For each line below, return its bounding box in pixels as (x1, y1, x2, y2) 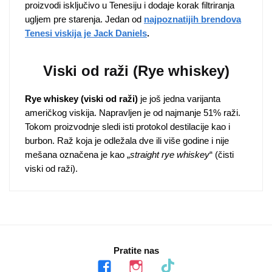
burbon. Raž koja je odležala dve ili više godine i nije (25, 135, 229, 146)
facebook (92, 256, 128, 267)
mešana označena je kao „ (25, 149, 130, 160)
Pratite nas (113, 245, 159, 256)
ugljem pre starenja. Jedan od (25, 14, 144, 25)
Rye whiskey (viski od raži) (25, 93, 138, 104)
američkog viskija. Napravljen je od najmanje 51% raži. (25, 107, 240, 118)
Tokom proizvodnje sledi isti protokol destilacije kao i (25, 121, 230, 132)
